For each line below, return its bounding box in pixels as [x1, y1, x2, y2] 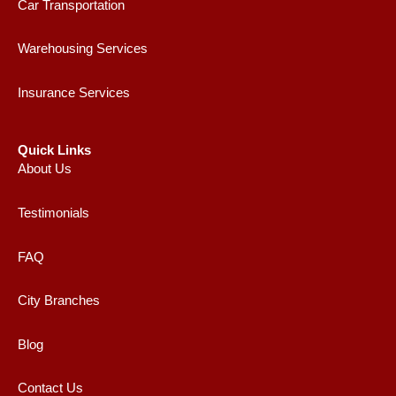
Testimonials [18, 206, 89, 221]
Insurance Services [18, 85, 130, 100]
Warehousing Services [18, 42, 148, 57]
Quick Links [18, 143, 91, 158]
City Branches [18, 293, 100, 308]
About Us [18, 162, 72, 177]
